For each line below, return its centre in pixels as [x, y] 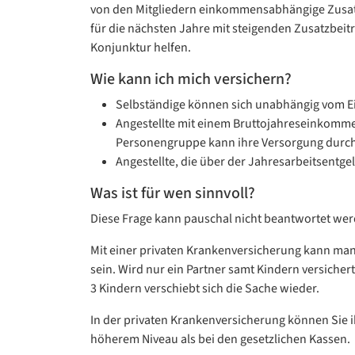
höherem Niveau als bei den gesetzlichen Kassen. [220, 339]
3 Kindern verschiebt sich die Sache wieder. [205, 288]
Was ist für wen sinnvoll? [173, 193]
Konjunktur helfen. [141, 48]
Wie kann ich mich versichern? [191, 79]
